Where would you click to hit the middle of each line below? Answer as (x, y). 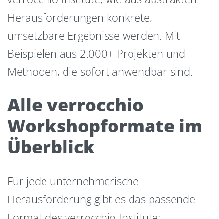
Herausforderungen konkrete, (80, 17)
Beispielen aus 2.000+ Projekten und (96, 54)
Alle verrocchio (76, 105)
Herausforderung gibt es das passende (101, 199)
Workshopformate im (105, 126)
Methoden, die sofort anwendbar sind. (100, 72)
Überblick (51, 147)
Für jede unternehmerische (73, 181)
